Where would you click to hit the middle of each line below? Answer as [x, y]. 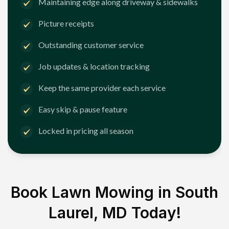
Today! [154, 212]
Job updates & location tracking [94, 66]
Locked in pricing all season [86, 131]
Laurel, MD [88, 212]
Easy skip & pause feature [83, 109]
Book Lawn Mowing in [93, 192]
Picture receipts [66, 24]
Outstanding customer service [91, 45]
